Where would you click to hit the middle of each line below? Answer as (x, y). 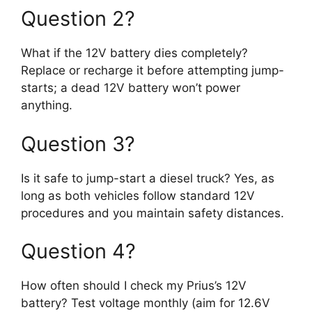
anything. (47, 106)
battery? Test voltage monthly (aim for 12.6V (146, 303)
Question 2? (78, 19)
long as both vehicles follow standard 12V (138, 195)
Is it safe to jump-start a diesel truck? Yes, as (148, 178)
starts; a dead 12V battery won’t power (131, 88)
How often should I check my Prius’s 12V (134, 286)
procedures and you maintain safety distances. (153, 213)
